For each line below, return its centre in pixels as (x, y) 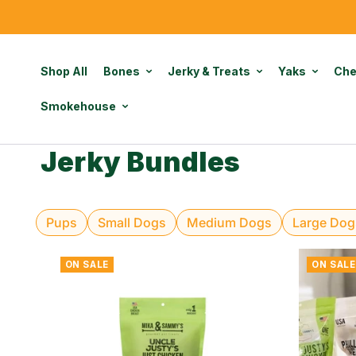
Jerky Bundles (140, 162)
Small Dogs (132, 222)
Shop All (64, 71)
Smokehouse (78, 106)
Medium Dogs (229, 222)
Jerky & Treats (209, 71)
